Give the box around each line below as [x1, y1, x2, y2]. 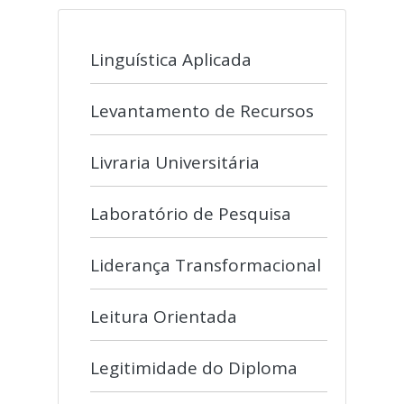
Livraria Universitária [90, 151, 260, 174]
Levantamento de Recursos [90, 99, 314, 123]
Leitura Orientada [90, 305, 237, 328]
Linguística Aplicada [90, 48, 252, 71]
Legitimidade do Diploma [90, 356, 298, 380]
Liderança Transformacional [90, 253, 321, 277]
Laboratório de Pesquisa [90, 202, 291, 225]
